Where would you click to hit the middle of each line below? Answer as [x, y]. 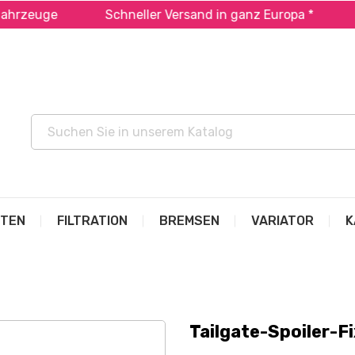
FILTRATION [92, 221]
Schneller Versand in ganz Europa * [172, 15]
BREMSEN [189, 221]
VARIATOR [282, 221]
